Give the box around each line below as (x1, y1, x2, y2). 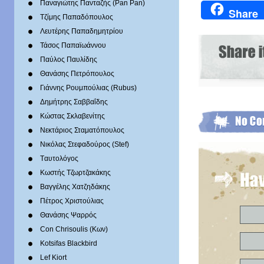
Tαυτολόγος (40, 154, 78, 163)
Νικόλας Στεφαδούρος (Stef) (40, 140, 129, 148)
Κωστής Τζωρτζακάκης (40, 169, 111, 177)
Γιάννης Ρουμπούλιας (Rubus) (40, 84, 137, 92)
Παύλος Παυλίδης (40, 55, 97, 64)
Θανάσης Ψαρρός (40, 211, 97, 219)
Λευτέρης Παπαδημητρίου (40, 27, 123, 35)
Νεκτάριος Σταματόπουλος (40, 126, 124, 134)
